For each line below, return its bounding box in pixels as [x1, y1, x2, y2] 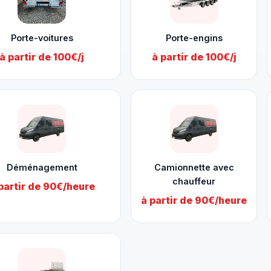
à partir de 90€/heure [141, 194, 247, 206]
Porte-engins [165, 33, 223, 43]
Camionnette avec [154, 162, 234, 172]
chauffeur [172, 176, 215, 186]
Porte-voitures [10, 33, 73, 43]
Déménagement [6, 162, 77, 172]
